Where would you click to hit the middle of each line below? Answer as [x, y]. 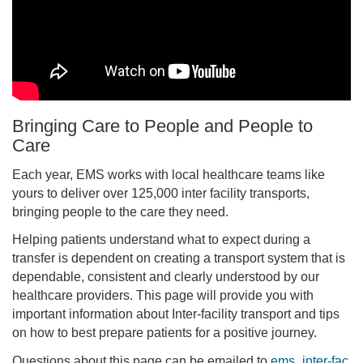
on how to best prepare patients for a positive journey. [164, 333]
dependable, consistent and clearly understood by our [166, 277]
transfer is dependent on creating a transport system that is [179, 258]
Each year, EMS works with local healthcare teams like [169, 174]
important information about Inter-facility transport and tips [176, 314]
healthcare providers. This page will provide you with [163, 296]
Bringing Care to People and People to [162, 126]
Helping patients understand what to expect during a [161, 240]
